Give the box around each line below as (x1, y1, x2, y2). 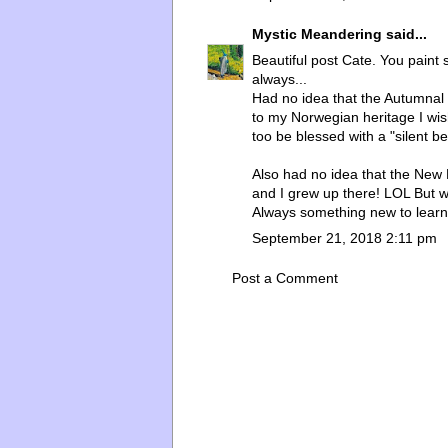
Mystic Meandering (252, 25, 382, 42)
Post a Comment (232, 269, 338, 286)
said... (382, 25, 427, 42)
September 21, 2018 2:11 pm (252, 229, 437, 246)
